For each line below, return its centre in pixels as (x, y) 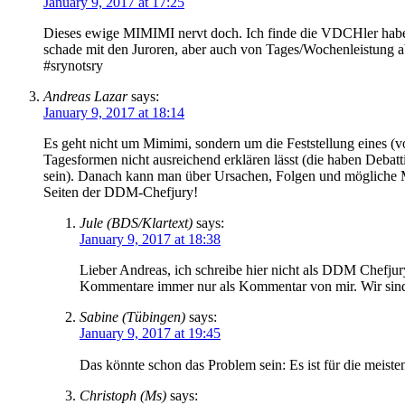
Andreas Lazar (85, 96)
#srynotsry (73, 65)
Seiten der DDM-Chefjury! (121, 192)
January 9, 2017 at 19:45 (150, 333)
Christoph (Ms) (123, 395)
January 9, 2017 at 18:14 (114, 112)
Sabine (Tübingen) (132, 316)
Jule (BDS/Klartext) (136, 222)
